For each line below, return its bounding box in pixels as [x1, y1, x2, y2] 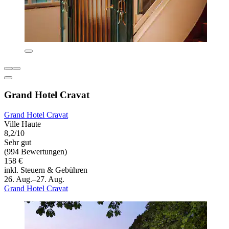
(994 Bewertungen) [4, 147, 67, 156]
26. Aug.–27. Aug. [4, 174, 64, 184]
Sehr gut [4, 138, 31, 147]
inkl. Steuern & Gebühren [4, 165, 87, 174]
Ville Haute [4, 119, 41, 128]
